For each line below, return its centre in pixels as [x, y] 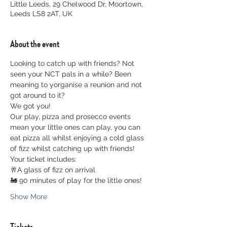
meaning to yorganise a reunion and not [77, 84]
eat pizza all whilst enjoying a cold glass [78, 138]
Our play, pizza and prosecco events [71, 116]
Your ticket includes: [43, 159]
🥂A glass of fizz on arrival [53, 169]
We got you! [30, 106]
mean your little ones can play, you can [76, 127]
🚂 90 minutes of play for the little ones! [76, 180]
